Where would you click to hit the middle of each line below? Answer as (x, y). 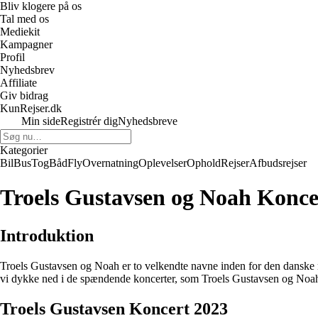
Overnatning (110, 163)
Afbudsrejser (278, 163)
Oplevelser (163, 163)
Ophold (204, 163)
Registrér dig (89, 121)
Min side (41, 121)
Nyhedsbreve (148, 121)
